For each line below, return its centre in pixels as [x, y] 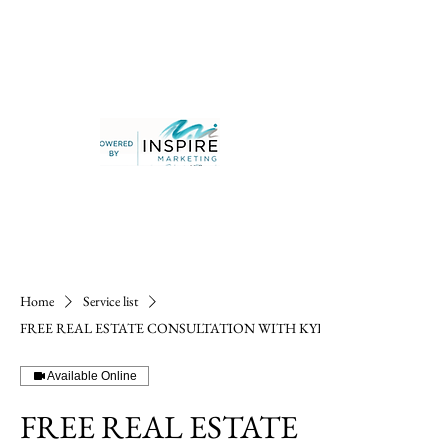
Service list [110, 301]
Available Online [92, 376]
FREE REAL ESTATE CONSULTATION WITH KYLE [176, 328]
